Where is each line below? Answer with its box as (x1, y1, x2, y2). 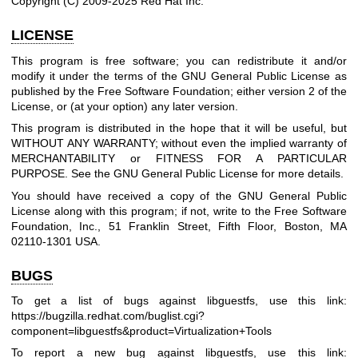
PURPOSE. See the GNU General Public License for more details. (11, 167, 344, 181)
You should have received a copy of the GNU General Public (11, 189, 347, 202)
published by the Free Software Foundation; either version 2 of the (11, 84, 347, 97)
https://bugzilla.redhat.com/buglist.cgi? (11, 309, 205, 323)
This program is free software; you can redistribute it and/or (11, 54, 347, 67)
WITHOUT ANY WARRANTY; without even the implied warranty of (11, 137, 347, 150)
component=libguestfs (11, 324, 122, 338)
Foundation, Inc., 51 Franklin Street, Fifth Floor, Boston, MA (11, 219, 347, 233)
